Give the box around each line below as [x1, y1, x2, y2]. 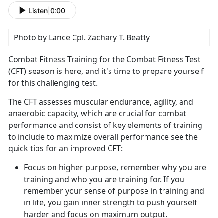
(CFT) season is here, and [8, 66, 101, 77]
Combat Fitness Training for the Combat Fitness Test [8, 54, 200, 65]
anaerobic [8, 108, 47, 119]
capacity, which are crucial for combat [47, 108, 186, 119]
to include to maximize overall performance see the [8, 131, 198, 143]
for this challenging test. [8, 77, 102, 89]
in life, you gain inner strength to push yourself [24, 197, 197, 208]
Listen [28, 6, 48, 15]
